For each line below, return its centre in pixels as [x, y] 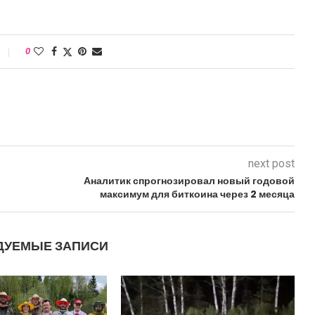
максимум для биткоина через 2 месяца [197, 194]
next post [271, 163]
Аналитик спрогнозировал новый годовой [189, 181]
